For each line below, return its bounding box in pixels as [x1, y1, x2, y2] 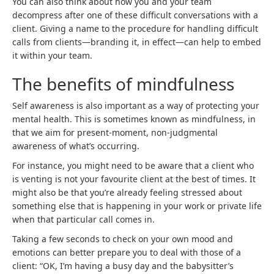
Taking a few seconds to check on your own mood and [12, 233, 233, 245]
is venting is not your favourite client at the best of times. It [12, 173, 256, 185]
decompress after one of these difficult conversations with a [12, 9, 258, 21]
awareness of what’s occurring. [12, 140, 139, 152]
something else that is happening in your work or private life [12, 200, 262, 212]
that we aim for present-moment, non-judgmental [12, 127, 218, 138]
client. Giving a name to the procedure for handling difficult [12, 23, 258, 34]
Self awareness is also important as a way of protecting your [12, 100, 259, 111]
